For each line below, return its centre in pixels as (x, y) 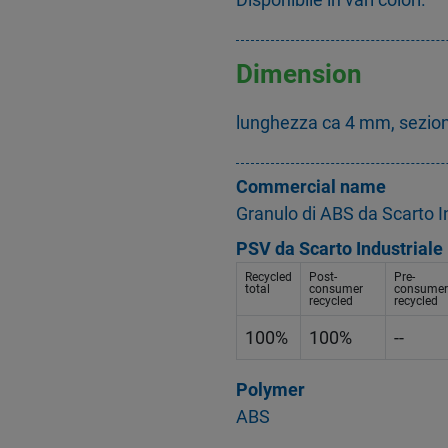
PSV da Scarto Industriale (339, 249)
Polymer (270, 390)
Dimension (299, 73)
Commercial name (311, 187)
